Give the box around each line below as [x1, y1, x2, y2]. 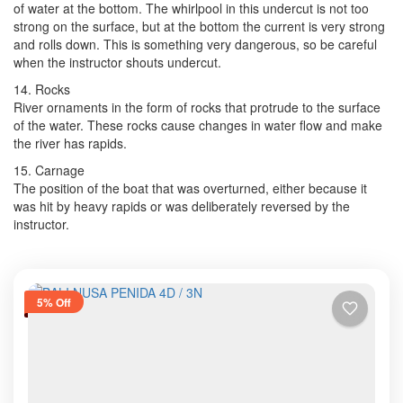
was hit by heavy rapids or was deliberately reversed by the [13, 197, 350, 216]
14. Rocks [13, 80, 70, 99]
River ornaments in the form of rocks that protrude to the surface [13, 98, 381, 117]
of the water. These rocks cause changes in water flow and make [13, 116, 382, 135]
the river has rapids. [13, 134, 127, 153]
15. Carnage [13, 161, 85, 180]
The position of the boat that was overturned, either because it [13, 179, 367, 198]
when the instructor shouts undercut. [13, 53, 221, 72]
